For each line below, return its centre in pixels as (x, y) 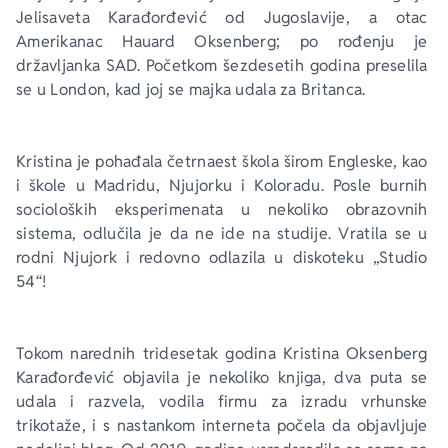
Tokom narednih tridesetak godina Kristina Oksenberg (224, 353)
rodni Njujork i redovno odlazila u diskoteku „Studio (224, 257)
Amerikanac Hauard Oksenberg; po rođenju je (224, 41)
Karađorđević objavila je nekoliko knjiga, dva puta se (224, 377)
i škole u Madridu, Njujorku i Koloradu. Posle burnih (224, 185)
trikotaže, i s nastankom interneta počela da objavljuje (224, 425)
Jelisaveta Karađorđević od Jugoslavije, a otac (224, 17)
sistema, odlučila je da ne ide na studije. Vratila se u (224, 233)
